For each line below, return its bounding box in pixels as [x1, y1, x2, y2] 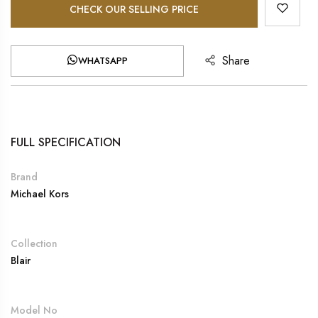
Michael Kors [11, 186, 69, 201]
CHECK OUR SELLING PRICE [70, 1, 199, 16]
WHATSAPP [77, 53, 128, 67]
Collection [11, 236, 57, 251]
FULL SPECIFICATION [11, 133, 121, 150]
